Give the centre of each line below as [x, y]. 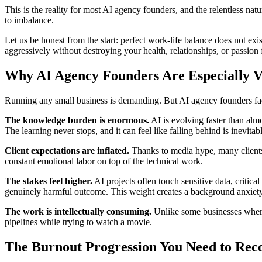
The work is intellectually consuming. [78, 211]
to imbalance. [29, 20]
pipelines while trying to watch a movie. [78, 222]
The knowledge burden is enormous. [77, 120]
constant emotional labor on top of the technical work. [104, 161]
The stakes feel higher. [49, 181]
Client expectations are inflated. [67, 150]
